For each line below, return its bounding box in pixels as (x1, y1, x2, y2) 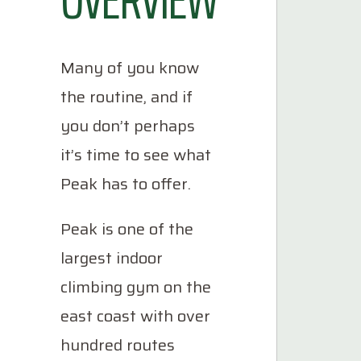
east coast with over (60, 303, 210, 329)
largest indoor (60, 245, 163, 271)
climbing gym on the (60, 274, 211, 300)
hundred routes (60, 332, 175, 358)
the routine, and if (60, 84, 193, 110)
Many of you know (60, 55, 199, 81)
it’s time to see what (60, 142, 211, 168)
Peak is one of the (60, 216, 193, 242)
